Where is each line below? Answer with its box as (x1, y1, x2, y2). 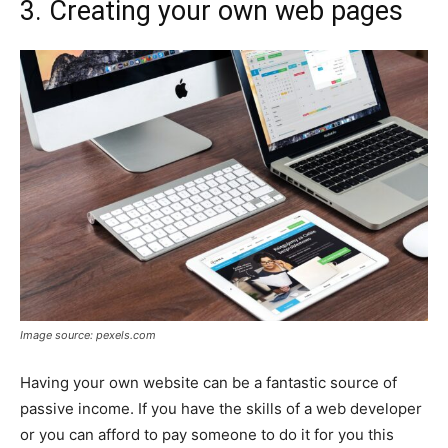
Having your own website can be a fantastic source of (20, 373, 397, 393)
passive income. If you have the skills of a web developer (20, 399, 422, 419)
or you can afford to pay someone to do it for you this (20, 425, 394, 445)
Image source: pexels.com (20, 328, 156, 343)
